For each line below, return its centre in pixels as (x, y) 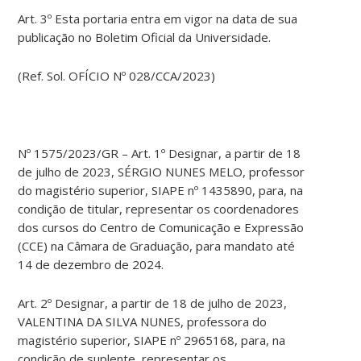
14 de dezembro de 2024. (91, 265)
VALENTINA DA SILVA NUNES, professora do (143, 322)
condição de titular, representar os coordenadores (159, 209)
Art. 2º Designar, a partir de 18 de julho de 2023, (153, 303)
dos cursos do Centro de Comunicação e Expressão (161, 228)
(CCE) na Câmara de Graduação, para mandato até (157, 246)
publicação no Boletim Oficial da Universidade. (145, 37)
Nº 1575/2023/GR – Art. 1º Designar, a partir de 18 (160, 154)
